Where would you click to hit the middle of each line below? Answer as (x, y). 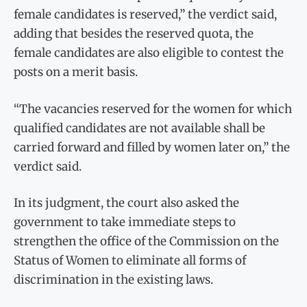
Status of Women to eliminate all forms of (130, 261)
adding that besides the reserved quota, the (134, 34)
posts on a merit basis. (76, 72)
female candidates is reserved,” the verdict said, (145, 15)
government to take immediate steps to (125, 222)
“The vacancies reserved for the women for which (153, 109)
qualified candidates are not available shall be (139, 128)
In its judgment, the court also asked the (126, 203)
